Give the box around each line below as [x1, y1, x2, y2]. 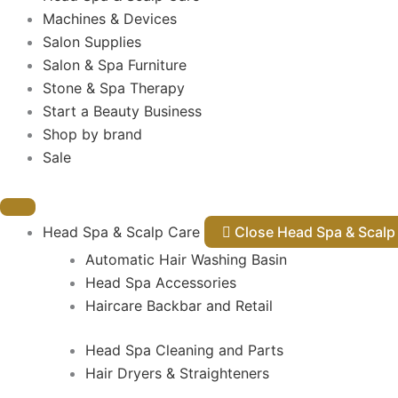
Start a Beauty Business [43, 102, 202, 120]
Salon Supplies [43, 33, 141, 51]
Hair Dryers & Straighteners [85, 364, 269, 382]
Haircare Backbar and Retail [85, 297, 273, 314]
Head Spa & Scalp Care [43, 223, 204, 241]
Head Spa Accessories [85, 274, 236, 291]
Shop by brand [43, 125, 142, 143]
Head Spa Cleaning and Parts [85, 341, 283, 359]
